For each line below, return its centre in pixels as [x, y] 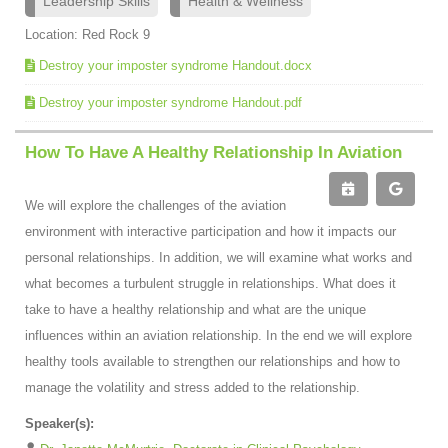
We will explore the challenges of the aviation [155, 205]
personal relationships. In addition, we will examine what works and [218, 257]
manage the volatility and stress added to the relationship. [192, 387]
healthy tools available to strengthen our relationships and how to [212, 361]
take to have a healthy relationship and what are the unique [195, 309]
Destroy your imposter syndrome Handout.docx [175, 65]
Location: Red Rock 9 [87, 34]
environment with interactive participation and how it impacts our [210, 231]
